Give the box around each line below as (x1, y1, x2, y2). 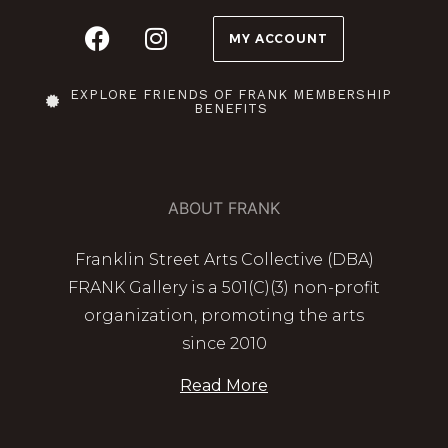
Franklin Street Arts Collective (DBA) (74, 249, 374, 269)
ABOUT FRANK (168, 197, 280, 218)
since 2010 (181, 333, 267, 353)
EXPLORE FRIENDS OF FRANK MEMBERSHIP (69, 86, 393, 102)
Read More (180, 376, 268, 396)
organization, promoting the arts (84, 305, 364, 325)
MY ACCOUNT (228, 30, 329, 46)
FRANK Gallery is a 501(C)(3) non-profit (68, 277, 380, 297)
